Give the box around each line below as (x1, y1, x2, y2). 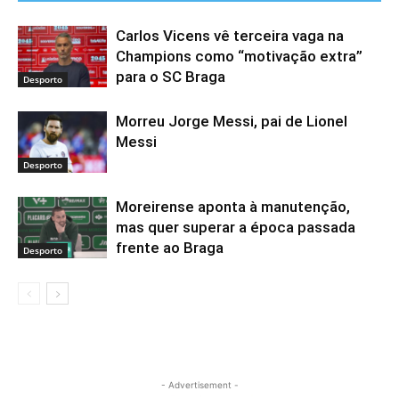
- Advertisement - (160, 379, 239, 391)
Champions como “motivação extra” (116, 47, 362, 66)
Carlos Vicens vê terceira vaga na (116, 27, 344, 45)
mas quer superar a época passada (116, 218, 355, 237)
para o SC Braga (116, 68, 225, 86)
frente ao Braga (116, 239, 224, 257)
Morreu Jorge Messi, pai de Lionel (116, 112, 347, 131)
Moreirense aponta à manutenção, (116, 198, 350, 216)
